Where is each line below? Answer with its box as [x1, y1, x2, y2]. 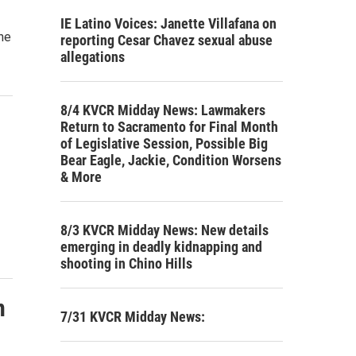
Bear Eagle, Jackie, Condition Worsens [60, 151, 281, 168]
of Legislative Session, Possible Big [60, 134, 268, 152]
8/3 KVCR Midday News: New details [60, 221, 269, 238]
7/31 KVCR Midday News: [60, 308, 205, 325]
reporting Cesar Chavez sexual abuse [60, 31, 273, 48]
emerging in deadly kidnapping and [60, 238, 262, 255]
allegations [60, 48, 125, 65]
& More [60, 168, 102, 185]
